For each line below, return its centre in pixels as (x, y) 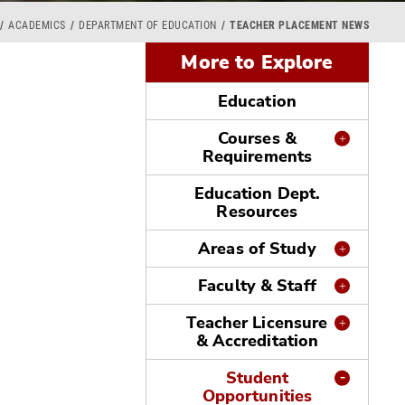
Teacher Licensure (257, 323)
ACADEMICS (37, 25)
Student (257, 378)
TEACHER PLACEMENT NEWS (299, 25)
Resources (257, 212)
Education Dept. (257, 193)
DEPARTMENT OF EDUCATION (148, 25)
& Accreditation (257, 341)
